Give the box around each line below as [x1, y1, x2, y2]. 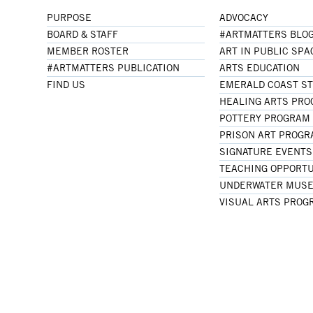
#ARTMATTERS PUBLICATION [47, 61, 180, 74]
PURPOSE [47, 10, 92, 24]
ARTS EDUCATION [219, 61, 300, 74]
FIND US [47, 78, 86, 91]
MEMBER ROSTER [47, 44, 129, 57]
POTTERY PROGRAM [219, 111, 310, 124]
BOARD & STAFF [47, 27, 119, 41]
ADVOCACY [219, 10, 268, 24]
